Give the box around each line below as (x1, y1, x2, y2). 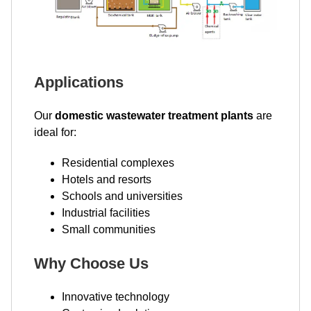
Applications (34, 74, 124, 92)
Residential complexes (62, 157, 174, 169)
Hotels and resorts (62, 174, 151, 186)
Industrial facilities (62, 207, 150, 219)
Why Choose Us (34, 255, 149, 273)
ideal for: (34, 126, 76, 139)
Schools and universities (62, 190, 183, 203)
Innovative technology (62, 291, 169, 303)
